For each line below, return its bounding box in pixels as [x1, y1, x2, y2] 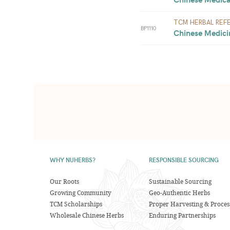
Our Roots [50, 177, 79, 185]
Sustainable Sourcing [148, 177, 212, 185]
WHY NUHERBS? [50, 156, 95, 164]
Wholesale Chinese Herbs [50, 211, 124, 219]
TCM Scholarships [50, 200, 102, 208]
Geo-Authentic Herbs [148, 188, 210, 197]
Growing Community [50, 188, 111, 197]
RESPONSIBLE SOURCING [148, 156, 219, 164]
